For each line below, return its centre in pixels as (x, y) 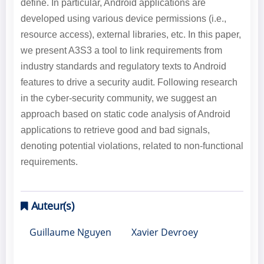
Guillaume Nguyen (70, 232)
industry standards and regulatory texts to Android (123, 67)
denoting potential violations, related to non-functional (132, 146)
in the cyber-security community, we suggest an (118, 98)
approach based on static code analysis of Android (125, 114)
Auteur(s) (51, 206)
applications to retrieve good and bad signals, (115, 130)
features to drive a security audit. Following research (129, 82)
